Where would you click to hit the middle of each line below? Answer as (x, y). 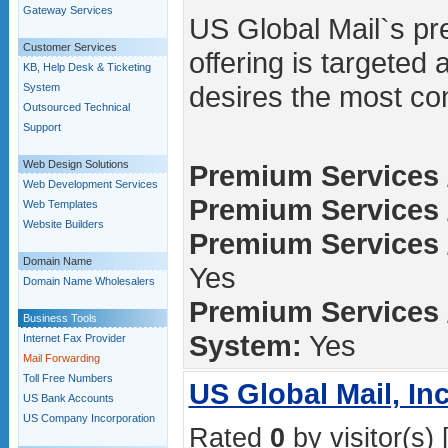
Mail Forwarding (61, 358)
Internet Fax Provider (74, 338)
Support (42, 127)
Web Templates (60, 204)
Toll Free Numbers (68, 378)
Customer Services (70, 47)
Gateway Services (68, 10)
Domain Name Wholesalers (89, 281)
